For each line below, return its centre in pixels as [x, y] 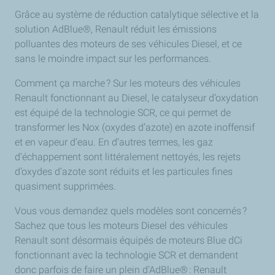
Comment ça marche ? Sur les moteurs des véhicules [128, 83]
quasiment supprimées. [67, 186]
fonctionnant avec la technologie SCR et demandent [126, 255]
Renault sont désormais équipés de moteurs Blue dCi [129, 240]
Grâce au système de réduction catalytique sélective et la [137, 14]
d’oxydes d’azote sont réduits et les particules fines [124, 172]
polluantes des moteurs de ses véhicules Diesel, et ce [128, 44]
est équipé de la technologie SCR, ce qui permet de [123, 113]
